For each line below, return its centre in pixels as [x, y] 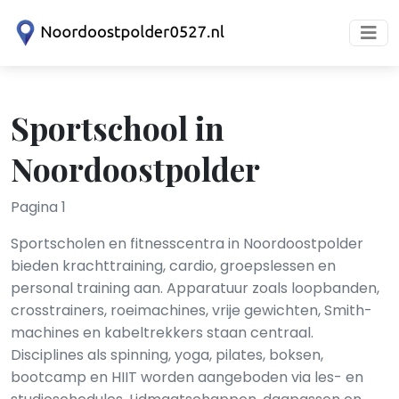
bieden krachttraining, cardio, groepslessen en [173, 266]
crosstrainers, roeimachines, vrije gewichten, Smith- [191, 310]
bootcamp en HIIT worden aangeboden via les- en [187, 377]
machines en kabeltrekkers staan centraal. [162, 333]
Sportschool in [118, 127]
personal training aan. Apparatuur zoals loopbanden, [195, 288]
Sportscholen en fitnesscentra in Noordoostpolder [187, 244]
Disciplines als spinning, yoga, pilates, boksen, [167, 355]
